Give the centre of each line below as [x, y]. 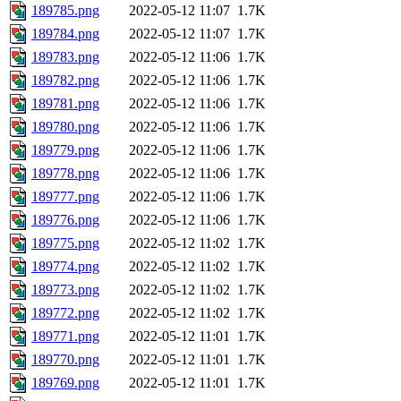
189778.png [65, 174]
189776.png [65, 220]
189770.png [65, 360]
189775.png [65, 243]
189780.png [65, 127]
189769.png [65, 383]
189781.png [65, 104]
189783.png [65, 57]
